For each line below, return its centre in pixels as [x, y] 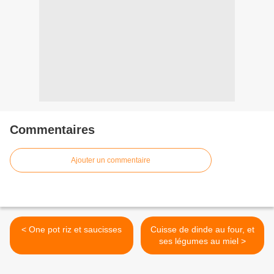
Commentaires [52, 130]
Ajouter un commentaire [111, 161]
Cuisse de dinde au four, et [202, 230]
